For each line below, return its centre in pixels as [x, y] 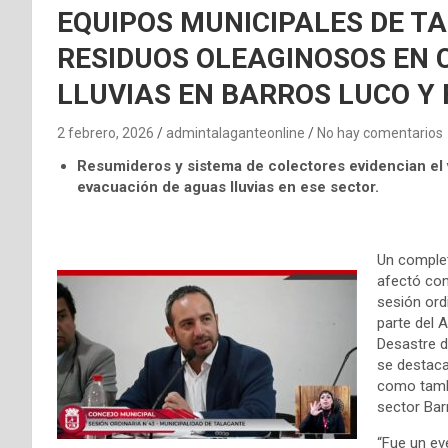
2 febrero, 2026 [105, 132]
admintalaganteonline [235, 132]
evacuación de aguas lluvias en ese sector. [228, 186]
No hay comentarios [380, 132]
